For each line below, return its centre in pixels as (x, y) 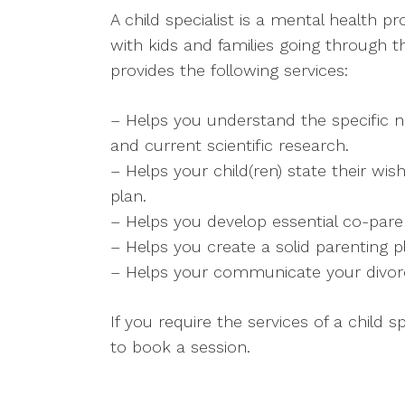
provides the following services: (229, 70)
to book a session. (180, 347)
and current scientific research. (230, 145)
